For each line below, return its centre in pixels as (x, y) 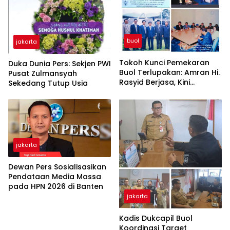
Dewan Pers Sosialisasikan (57, 167)
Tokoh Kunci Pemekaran (164, 63)
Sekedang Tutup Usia (48, 83)
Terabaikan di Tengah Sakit (170, 92)
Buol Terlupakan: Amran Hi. (169, 73)
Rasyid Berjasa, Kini (155, 82)
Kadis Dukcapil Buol (156, 218)
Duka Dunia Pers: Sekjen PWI (60, 64)
